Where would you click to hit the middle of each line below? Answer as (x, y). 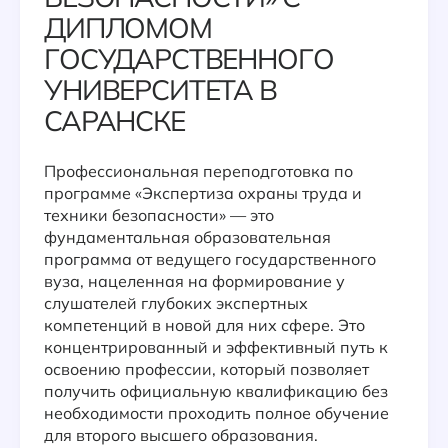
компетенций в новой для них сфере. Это (204, 325)
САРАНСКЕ (114, 120)
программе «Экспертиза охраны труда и (203, 193)
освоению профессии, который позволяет (206, 369)
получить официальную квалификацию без (216, 391)
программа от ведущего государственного (210, 259)
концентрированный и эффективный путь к (216, 347)
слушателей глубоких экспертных (176, 303)
